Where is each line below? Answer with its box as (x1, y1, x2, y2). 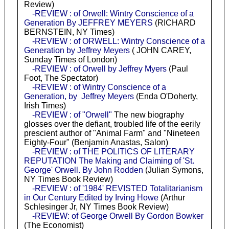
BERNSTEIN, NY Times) (24, 28, 114, 37)
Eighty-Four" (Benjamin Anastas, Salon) (24, 138, 168, 147)
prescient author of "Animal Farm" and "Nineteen (24, 129, 200, 138)
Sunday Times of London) (24, 55, 117, 64)
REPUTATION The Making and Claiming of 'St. (24, 156, 194, 166)
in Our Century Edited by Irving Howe (24, 193, 158, 202)
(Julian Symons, (143, 166, 203, 175)
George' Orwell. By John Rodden (24, 166, 143, 175)
